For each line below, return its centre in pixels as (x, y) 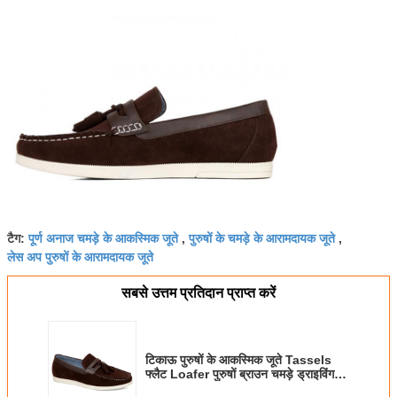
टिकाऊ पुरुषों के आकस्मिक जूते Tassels (238, 359)
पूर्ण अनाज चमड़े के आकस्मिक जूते (103, 237)
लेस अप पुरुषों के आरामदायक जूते (80, 256)
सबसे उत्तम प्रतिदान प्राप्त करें (198, 292)
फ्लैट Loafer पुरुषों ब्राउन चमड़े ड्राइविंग (240, 374)
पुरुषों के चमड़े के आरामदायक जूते (262, 237)
